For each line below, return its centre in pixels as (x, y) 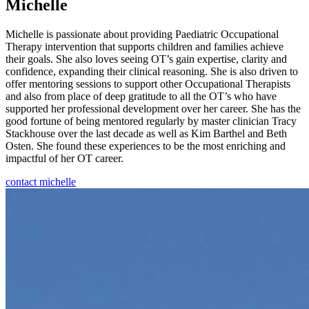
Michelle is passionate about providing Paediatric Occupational (142, 34)
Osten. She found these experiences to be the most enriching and (146, 146)
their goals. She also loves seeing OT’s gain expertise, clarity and (146, 59)
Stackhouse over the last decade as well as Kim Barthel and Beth (146, 133)
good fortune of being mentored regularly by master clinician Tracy (151, 121)
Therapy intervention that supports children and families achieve (144, 46)
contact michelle (41, 181)
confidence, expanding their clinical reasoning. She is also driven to (152, 71)
